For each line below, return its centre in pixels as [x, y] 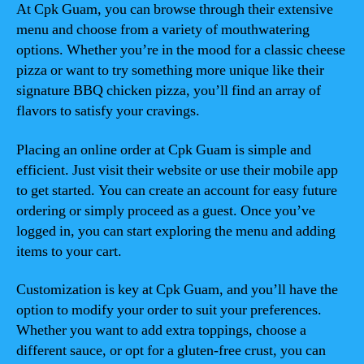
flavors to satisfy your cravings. [108, 111]
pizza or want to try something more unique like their [170, 70]
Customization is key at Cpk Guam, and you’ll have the [177, 290]
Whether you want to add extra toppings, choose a [161, 330]
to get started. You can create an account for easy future [177, 190]
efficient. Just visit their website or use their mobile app [177, 170]
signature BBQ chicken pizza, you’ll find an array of [169, 91]
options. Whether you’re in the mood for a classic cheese [181, 50]
